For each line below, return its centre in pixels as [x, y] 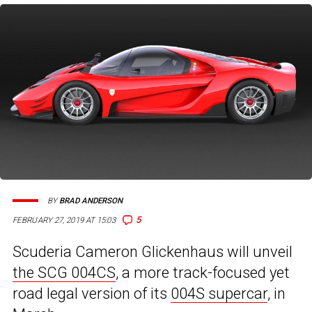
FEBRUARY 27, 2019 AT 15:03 [64, 220]
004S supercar [219, 294]
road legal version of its [92, 294]
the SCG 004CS [64, 273]
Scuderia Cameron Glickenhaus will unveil [153, 252]
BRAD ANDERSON [91, 201]
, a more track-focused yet [203, 273]
